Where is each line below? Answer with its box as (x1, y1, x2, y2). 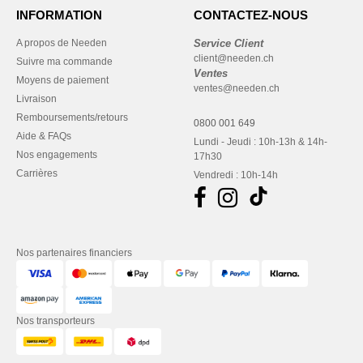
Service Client (194, 37, 263, 49)
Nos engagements (16, 149, 97, 160)
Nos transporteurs (16, 315, 95, 327)
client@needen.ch (194, 53, 274, 64)
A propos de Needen (16, 37, 107, 49)
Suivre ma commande (16, 56, 113, 67)
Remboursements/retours (16, 112, 128, 123)
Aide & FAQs (16, 130, 71, 142)
